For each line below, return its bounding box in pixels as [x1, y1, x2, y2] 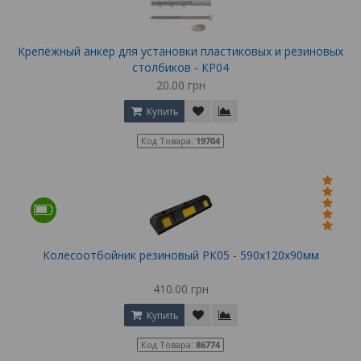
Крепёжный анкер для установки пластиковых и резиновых [18, 44, 343, 60]
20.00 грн [156, 77, 205, 93]
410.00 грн [152, 281, 209, 297]
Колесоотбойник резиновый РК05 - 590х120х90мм [42, 247, 319, 263]
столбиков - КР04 [132, 60, 229, 76]
